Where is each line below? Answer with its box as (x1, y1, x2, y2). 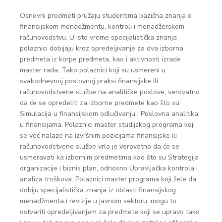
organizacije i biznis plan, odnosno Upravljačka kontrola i (20, 164, 198, 173)
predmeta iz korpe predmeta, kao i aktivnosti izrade (20, 55, 181, 64)
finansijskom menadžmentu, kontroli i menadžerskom (20, 22, 184, 31)
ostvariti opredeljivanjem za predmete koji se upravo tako (20, 207, 200, 217)
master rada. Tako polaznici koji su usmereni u (20, 65, 166, 75)
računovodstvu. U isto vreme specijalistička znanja (20, 33, 177, 42)
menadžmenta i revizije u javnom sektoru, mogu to (20, 196, 176, 206)
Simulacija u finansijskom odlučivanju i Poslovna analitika (20, 109, 198, 118)
